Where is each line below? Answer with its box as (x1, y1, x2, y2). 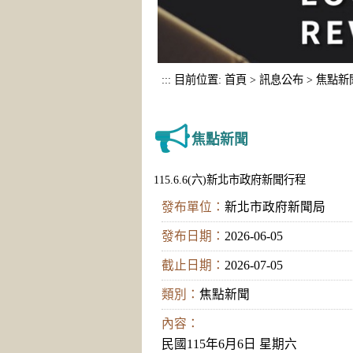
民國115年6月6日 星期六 (162, 336, 297, 351)
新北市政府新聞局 (225, 199, 325, 214)
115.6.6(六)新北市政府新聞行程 (154, 173, 306, 186)
